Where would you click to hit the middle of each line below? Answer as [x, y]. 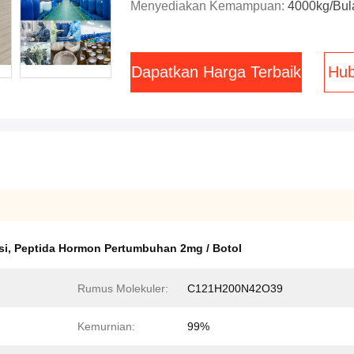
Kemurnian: [106, 326]
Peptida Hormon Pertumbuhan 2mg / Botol [128, 248]
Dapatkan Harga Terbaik [216, 72]
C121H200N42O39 [235, 288]
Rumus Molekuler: [123, 288]
